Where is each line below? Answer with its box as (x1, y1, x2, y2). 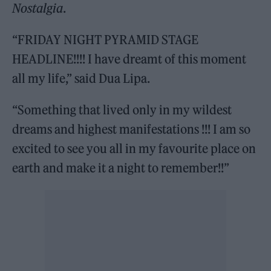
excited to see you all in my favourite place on (12, 140, 256, 156)
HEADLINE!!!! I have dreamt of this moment (12, 51, 247, 67)
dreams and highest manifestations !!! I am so (12, 121, 251, 137)
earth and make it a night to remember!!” (12, 160, 230, 175)
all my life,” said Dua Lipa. (12, 70, 151, 86)
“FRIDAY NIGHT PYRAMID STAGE (12, 31, 199, 47)
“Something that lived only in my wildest (12, 102, 232, 117)
